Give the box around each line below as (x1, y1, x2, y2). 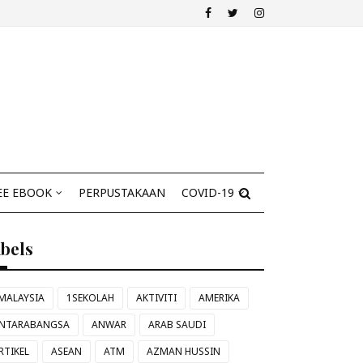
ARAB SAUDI (148, 318, 207, 331)
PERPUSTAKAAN (79, 185, 165, 200)
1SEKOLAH (66, 291, 115, 305)
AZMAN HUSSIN (147, 344, 221, 358)
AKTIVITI (136, 291, 177, 305)
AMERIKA (199, 291, 241, 305)
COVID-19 (181, 185, 234, 200)
